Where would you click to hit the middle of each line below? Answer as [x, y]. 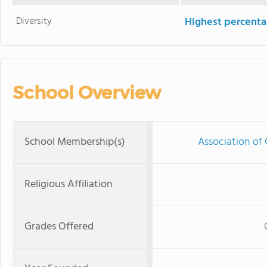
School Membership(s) [75, 142]
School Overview [87, 93]
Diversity [34, 21]
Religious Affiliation [69, 184]
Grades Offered [59, 227]
